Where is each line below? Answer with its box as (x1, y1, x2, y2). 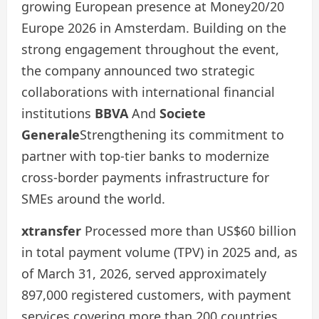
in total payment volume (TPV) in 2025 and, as (21, 243, 298, 261)
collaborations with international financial (21, 83, 275, 100)
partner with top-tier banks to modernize (21, 147, 269, 164)
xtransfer (21, 221, 81, 239)
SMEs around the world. (21, 189, 165, 207)
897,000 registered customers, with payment (21, 286, 291, 303)
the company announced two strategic (21, 61, 255, 79)
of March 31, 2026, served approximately (21, 264, 266, 282)
